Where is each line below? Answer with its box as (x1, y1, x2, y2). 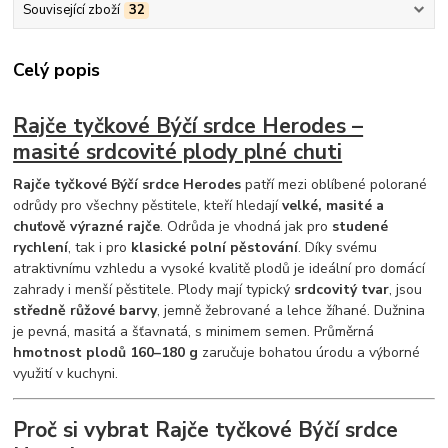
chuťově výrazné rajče (13, 216, 161, 236)
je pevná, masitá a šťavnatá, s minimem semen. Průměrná (13, 321, 375, 341)
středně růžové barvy (13, 300, 158, 320)
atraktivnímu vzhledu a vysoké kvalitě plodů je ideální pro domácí (13, 258, 426, 278)
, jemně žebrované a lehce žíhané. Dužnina (157, 300, 426, 320)
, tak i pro (68, 237, 132, 257)
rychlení (13, 237, 69, 257)
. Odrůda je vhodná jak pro (160, 216, 333, 236)
